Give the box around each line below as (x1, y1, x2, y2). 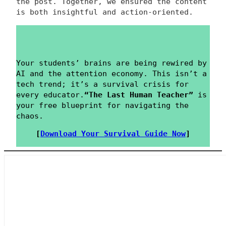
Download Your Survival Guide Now (40, 130, 186, 138)
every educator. (16, 90, 84, 99)
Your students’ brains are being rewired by (16, 59, 207, 67)
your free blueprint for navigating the (16, 101, 189, 109)
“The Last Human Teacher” (84, 90, 193, 99)
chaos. (16, 111, 43, 120)
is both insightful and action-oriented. (16, 8, 193, 17)
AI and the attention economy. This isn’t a (16, 69, 207, 78)
